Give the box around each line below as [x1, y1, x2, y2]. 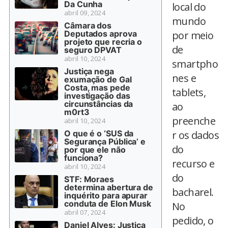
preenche [172, 114, 216, 128]
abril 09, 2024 [64, 8, 105, 18]
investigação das [64, 91, 130, 101]
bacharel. [172, 185, 214, 199]
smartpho [172, 57, 218, 71]
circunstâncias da [64, 99, 133, 109]
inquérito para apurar [64, 190, 148, 201]
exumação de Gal [64, 74, 132, 85]
